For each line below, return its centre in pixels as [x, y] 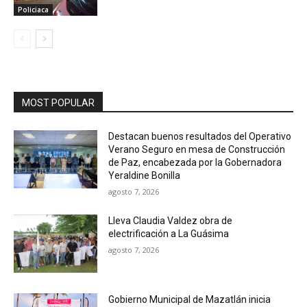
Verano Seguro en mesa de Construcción [197, 149]
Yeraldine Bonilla [145, 175]
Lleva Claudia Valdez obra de [171, 220]
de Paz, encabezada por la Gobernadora [195, 162]
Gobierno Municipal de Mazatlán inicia [190, 300]
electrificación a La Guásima [169, 233]
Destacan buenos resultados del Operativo [200, 136]
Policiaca [33, 9]
